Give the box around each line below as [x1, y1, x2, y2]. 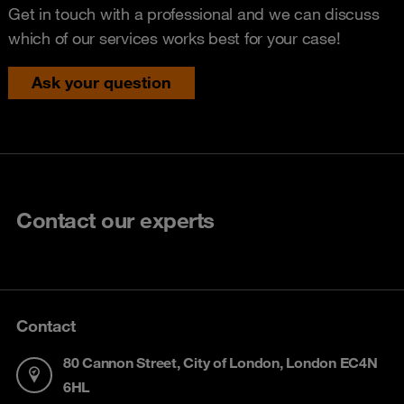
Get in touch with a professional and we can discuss [8, 3, 380, 23]
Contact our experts [16, 206, 215, 234]
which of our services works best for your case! [8, 27, 341, 48]
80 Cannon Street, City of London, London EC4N [62, 353, 378, 372]
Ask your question [32, 71, 171, 92]
